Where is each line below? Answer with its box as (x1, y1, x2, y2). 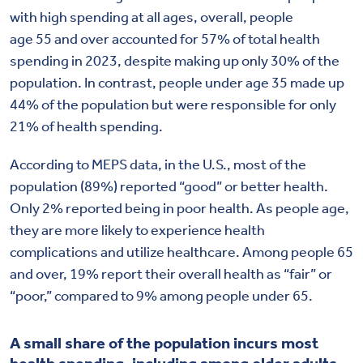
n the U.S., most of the (168, 155, 306, 173)
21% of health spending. (10, 117, 163, 135)
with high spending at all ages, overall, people (10, 7, 293, 26)
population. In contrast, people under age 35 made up (10, 73, 344, 92)
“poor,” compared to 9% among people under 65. (10, 286, 313, 305)
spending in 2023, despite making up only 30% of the (10, 51, 340, 70)
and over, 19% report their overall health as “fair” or (10, 264, 332, 283)
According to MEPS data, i (10, 155, 168, 173)
